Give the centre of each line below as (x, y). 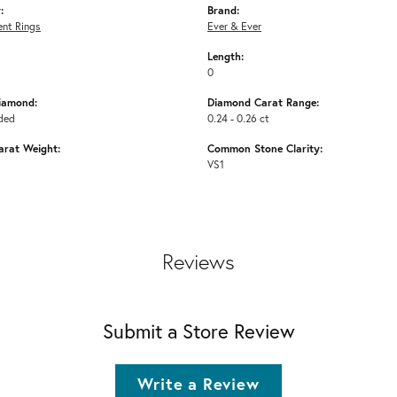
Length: (226, 55)
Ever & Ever (234, 25)
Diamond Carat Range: (263, 101)
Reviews (198, 261)
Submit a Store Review (198, 331)
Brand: (223, 9)
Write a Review (198, 383)
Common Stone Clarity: (265, 148)
